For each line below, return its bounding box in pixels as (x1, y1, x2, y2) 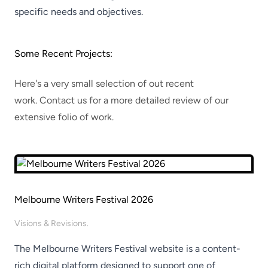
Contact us (39, 95, 87, 106)
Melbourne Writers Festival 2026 (14, 194, 153, 205)
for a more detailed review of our (87, 95, 229, 106)
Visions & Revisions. (14, 218, 89, 229)
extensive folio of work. (14, 111, 114, 123)
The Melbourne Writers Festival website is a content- (14, 243, 240, 254)
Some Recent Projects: (14, 48, 112, 59)
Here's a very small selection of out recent (14, 78, 194, 89)
